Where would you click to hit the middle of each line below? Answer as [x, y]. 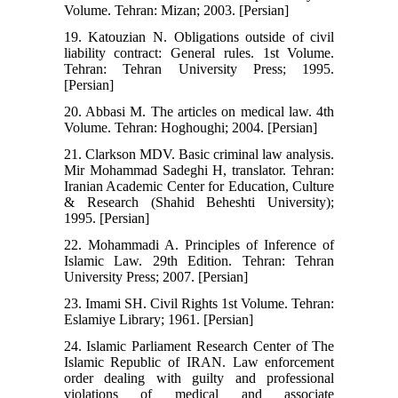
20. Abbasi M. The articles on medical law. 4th [199, 112]
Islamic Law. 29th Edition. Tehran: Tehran [199, 261]
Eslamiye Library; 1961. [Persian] [158, 320]
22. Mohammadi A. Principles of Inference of [199, 245]
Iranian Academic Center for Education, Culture [199, 187]
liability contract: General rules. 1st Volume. [199, 53]
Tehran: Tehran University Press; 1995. [199, 69]
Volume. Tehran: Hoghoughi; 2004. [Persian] [190, 128]
